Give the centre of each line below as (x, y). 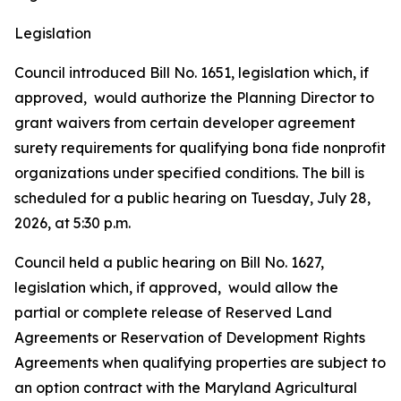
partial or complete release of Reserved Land (173, 312)
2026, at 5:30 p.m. (73, 223)
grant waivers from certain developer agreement (185, 123)
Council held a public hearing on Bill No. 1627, (169, 262)
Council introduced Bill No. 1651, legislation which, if (192, 73)
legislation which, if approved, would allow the (176, 287)
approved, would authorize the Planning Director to (194, 98)
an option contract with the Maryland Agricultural (186, 388)
